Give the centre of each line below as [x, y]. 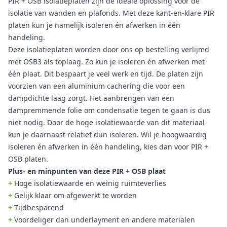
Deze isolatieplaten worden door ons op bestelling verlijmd [109, 49]
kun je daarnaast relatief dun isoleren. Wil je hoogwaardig [107, 135]
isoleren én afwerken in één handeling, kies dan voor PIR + [108, 147]
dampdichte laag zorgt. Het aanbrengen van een [91, 98]
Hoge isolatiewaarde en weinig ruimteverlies [90, 183]
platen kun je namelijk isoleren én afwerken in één [94, 25]
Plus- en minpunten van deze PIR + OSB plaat [87, 171]
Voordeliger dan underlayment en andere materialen [104, 220]
